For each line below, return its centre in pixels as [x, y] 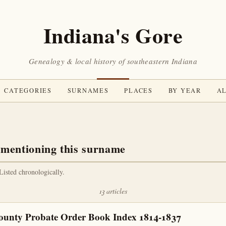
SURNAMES [88, 91]
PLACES [138, 91]
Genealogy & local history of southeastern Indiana [113, 61]
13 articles [113, 191]
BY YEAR [185, 91]
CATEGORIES [28, 91]
